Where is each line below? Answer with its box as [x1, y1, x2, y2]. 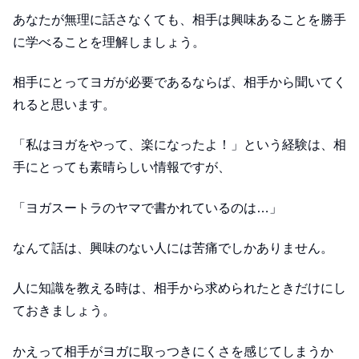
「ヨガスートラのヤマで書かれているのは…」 [13, 200, 282, 215]
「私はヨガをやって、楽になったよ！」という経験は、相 [13, 138, 346, 152]
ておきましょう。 [13, 304, 115, 318]
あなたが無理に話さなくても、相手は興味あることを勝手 [13, 12, 346, 26]
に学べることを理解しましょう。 [13, 34, 205, 49]
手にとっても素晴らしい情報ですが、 [13, 160, 231, 175]
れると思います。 [13, 97, 115, 111]
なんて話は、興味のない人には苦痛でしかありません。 [13, 241, 333, 256]
